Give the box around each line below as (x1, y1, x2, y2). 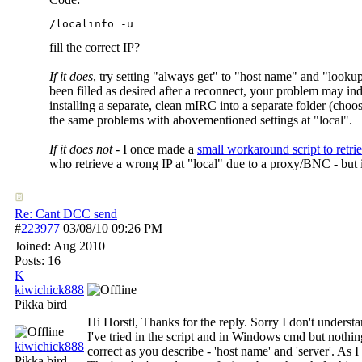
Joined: (15, 239, 53, 253)
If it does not (49, 142, 112, 156)
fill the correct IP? (49, 40, 140, 54)
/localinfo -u (49, 18, 133, 30)
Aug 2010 (53, 239, 105, 253)
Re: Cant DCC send (15, 207, 117, 221)
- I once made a (112, 142, 197, 156)
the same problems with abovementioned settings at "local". (49, 113, 352, 127)
